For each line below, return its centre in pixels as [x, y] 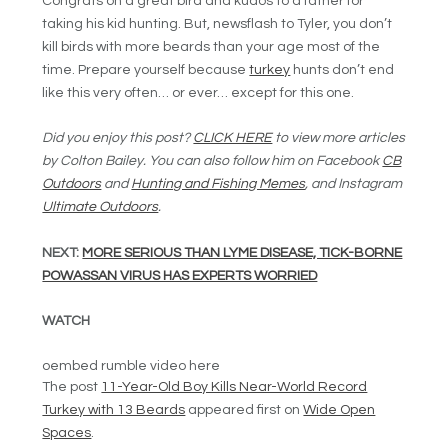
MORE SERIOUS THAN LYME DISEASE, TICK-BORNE [242, 252]
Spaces [67, 432]
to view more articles [339, 138]
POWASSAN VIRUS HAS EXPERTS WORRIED [180, 275]
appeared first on [244, 409]
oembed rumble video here [131, 365]
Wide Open [339, 409]
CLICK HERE [233, 138]
